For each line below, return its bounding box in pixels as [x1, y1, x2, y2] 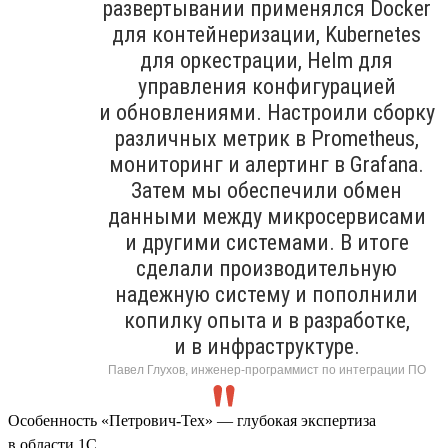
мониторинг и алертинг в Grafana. [109, 151, 424, 177]
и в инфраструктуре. [173, 333, 360, 359]
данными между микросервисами [107, 203, 426, 229]
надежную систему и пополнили [115, 281, 418, 307]
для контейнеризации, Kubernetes [112, 21, 421, 47]
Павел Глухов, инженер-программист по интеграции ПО [107, 362, 426, 377]
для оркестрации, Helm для [140, 47, 393, 73]
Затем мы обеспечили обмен [131, 177, 402, 203]
